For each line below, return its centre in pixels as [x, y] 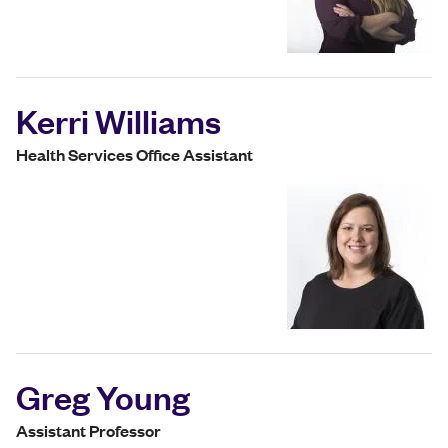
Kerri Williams [118, 120]
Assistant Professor [88, 431]
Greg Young [103, 396]
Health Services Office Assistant [134, 155]
